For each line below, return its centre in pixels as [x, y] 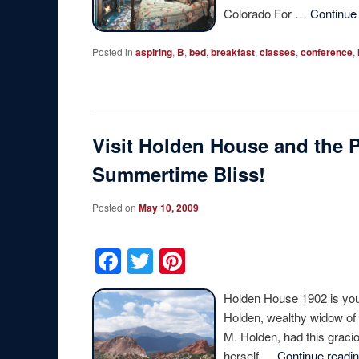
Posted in [113, 52]
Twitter [191, 261]
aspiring [154, 52]
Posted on [116, 208]
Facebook [178, 261]
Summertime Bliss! [179, 173]
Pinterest [236, 261]
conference [327, 52]
